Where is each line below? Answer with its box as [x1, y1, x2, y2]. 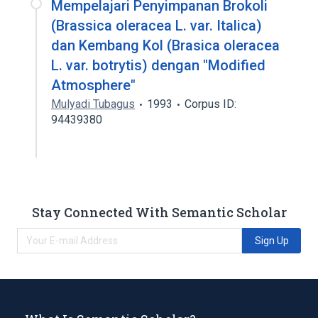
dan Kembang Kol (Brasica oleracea [51, 37, 280, 54]
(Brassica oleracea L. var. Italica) [51, 17, 262, 34]
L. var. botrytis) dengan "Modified [51, 57, 265, 74]
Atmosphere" [51, 77, 136, 94]
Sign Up [254, 234, 289, 246]
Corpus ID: [185, 97, 236, 111]
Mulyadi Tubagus [51, 97, 135, 111]
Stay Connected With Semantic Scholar [31, 203, 287, 221]
